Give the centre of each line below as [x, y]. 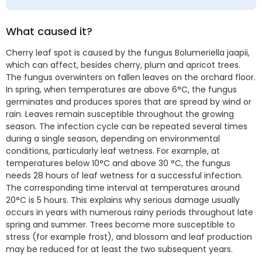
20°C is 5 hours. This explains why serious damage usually [123, 200]
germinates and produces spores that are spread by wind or [129, 102]
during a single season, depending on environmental [113, 139]
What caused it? [49, 32]
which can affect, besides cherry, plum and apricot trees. [123, 65]
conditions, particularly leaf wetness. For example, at [113, 151]
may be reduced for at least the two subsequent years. [119, 249]
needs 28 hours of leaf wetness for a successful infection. [124, 176]
